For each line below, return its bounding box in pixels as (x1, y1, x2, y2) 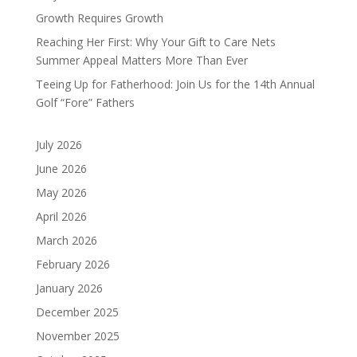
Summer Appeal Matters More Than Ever (35, 53, 248, 69)
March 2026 (35, 233, 97, 249)
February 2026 (35, 257, 110, 273)
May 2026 (35, 185, 87, 201)
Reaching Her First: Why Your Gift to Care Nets (35, 34, 276, 50)
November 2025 (35, 328, 120, 344)
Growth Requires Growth (35, 10, 163, 26)
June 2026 (35, 161, 87, 177)
